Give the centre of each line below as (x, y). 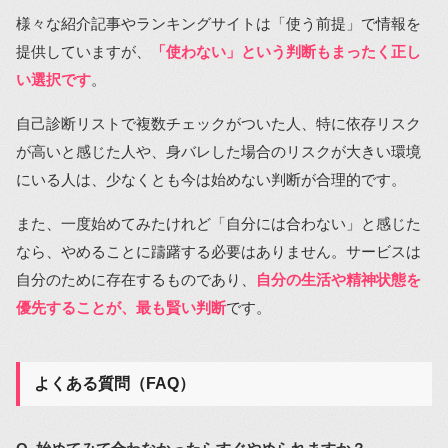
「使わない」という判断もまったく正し (286, 51)
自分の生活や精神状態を (338, 279)
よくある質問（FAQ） (114, 383)
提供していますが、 (83, 51)
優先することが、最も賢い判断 (121, 307)
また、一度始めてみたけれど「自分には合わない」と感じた (218, 223)
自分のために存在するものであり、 (136, 279)
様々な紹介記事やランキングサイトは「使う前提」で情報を (218, 23)
